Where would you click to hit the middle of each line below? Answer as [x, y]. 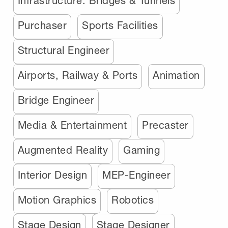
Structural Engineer [64, 50]
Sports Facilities [120, 25]
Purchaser [42, 25]
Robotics [133, 199]
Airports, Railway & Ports [78, 75]
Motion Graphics [57, 199]
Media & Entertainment [72, 125]
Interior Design [52, 175]
